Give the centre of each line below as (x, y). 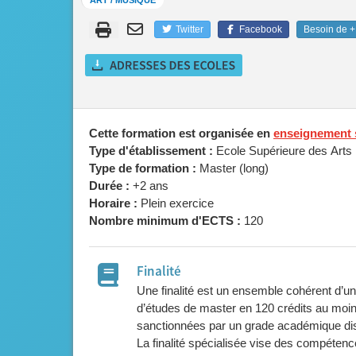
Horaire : (113, 203)
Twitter (189, 30)
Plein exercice (177, 203)
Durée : (109, 186)
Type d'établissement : (151, 151)
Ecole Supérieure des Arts (282, 151)
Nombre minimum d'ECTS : (165, 221)
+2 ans (149, 186)
